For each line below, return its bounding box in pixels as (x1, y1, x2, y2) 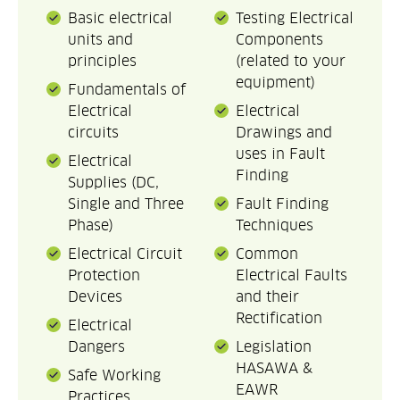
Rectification (236, 310, 322, 328)
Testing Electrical (236, 10, 354, 28)
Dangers (68, 338, 125, 356)
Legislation (236, 338, 312, 356)
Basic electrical (68, 10, 172, 28)
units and (68, 31, 133, 49)
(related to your (236, 53, 346, 71)
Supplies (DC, (68, 174, 159, 192)
